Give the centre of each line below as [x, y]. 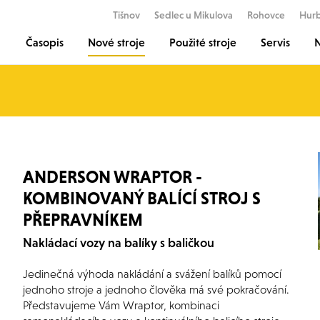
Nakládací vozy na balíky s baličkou [119, 242]
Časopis [45, 42]
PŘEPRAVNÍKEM [83, 220]
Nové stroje [116, 42]
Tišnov [126, 15]
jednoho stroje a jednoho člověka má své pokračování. [156, 289]
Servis [275, 42]
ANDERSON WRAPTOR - [112, 177]
